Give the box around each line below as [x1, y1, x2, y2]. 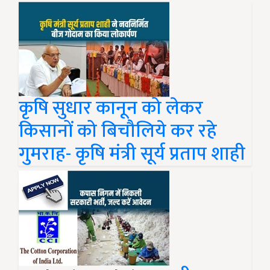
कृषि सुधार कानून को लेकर [19, 92, 203, 125]
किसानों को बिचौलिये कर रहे [19, 115, 217, 148]
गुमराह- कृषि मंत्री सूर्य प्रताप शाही [19, 138, 245, 171]
